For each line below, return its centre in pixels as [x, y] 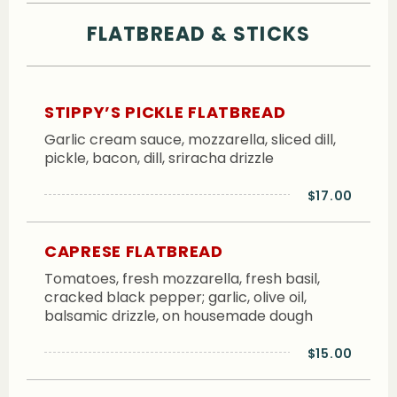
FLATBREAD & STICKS [198, 34]
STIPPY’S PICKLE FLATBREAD [165, 113]
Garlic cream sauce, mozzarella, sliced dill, [190, 140]
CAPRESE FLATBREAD [134, 251]
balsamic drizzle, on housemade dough [179, 315]
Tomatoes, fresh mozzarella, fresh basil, [182, 278]
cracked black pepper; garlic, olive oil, [175, 297]
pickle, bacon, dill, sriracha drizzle [159, 159]
